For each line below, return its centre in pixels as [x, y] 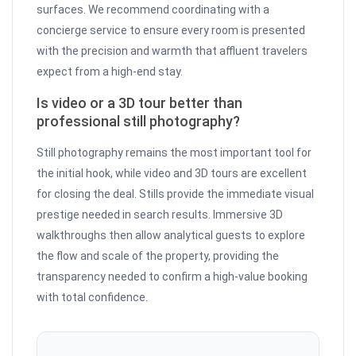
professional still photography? [139, 122]
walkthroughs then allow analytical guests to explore [171, 236]
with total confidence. [93, 298]
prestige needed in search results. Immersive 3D [160, 215]
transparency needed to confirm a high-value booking [172, 277]
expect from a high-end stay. [110, 72]
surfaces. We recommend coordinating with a [153, 10]
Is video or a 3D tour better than [140, 103]
